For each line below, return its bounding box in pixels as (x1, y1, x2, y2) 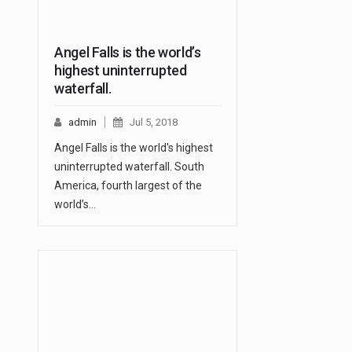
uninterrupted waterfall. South (54, 160, 204, 174)
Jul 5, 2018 (130, 116, 178, 129)
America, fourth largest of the (54, 179, 202, 192)
